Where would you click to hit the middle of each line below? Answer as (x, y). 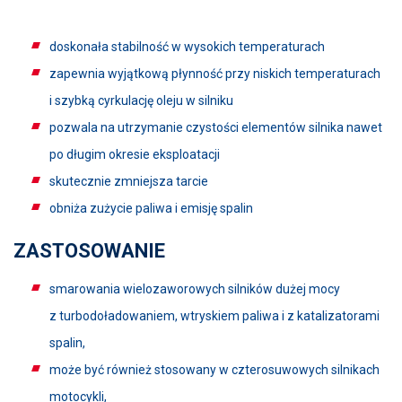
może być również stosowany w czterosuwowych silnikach (214, 370)
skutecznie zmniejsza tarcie (129, 181)
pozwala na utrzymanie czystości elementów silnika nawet (216, 127)
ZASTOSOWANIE (89, 251)
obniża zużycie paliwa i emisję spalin (151, 208)
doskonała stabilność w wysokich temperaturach (187, 47)
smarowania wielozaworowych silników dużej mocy (195, 289)
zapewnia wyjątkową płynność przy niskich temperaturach (215, 74)
